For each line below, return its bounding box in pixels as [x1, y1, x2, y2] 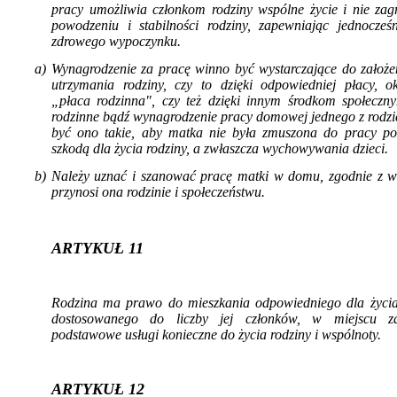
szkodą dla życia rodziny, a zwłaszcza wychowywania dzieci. [51, 140, 388, 156]
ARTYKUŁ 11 [51, 238, 144, 257]
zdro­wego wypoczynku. [51, 33, 181, 49]
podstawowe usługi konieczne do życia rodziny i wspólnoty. [51, 326, 381, 342]
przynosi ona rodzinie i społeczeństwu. [51, 183, 265, 199]
